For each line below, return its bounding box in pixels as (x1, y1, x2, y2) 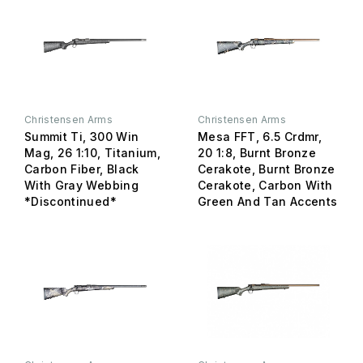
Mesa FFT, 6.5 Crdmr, (198, 130, 322, 144)
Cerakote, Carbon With (198, 178, 333, 193)
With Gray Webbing (24, 178, 139, 193)
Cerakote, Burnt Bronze (198, 162, 335, 177)
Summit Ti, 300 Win (24, 130, 139, 144)
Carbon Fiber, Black (24, 162, 139, 177)
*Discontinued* (24, 194, 117, 209)
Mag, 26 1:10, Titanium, (24, 146, 161, 160)
